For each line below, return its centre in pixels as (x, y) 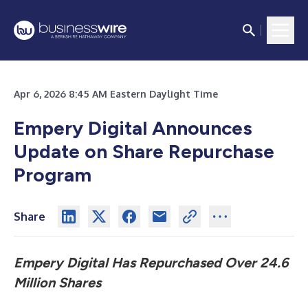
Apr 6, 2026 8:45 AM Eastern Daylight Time (116, 94)
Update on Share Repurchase (144, 151)
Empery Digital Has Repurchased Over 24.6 (151, 263)
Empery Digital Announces (133, 128)
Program (53, 175)
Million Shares (57, 283)
